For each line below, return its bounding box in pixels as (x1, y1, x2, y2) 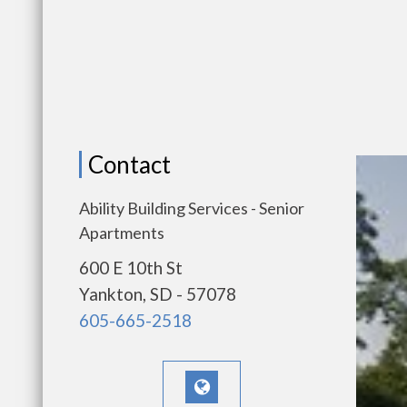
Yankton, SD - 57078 (79, 283, 236, 304)
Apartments (79, 223, 164, 243)
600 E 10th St (79, 257, 183, 278)
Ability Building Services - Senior (79, 198, 304, 218)
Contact (88, 150, 171, 179)
